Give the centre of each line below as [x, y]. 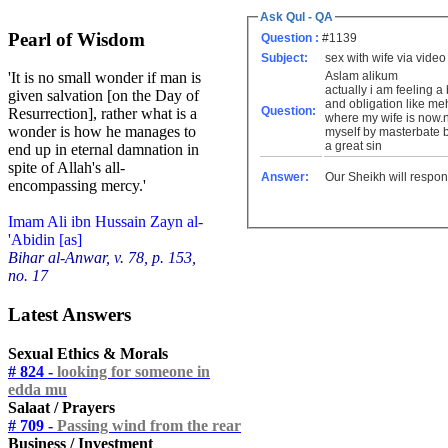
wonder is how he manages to [102, 132]
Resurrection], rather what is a [102, 114]
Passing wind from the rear [149, 425]
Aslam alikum [363, 76]
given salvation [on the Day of [103, 96]
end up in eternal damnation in [103, 150]
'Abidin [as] [45, 240]
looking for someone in [133, 371]
